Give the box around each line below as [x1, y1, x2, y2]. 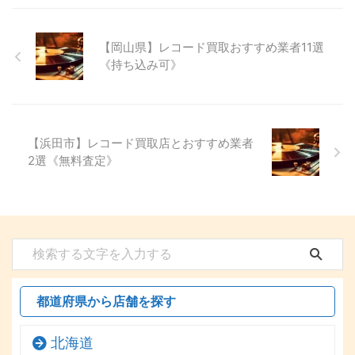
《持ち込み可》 [99, 57, 182, 72]
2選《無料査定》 [28, 153, 118, 168]
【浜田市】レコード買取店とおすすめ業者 [28, 136, 254, 151]
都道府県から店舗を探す [36, 295, 176, 308]
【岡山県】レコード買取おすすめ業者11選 [99, 40, 324, 55]
